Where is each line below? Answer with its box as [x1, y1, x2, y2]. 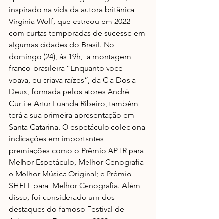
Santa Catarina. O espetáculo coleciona [9, 122, 147, 131]
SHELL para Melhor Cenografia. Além [9, 181, 142, 190]
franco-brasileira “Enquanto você [9, 64, 125, 73]
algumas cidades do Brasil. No [9, 40, 116, 49]
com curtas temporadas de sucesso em [9, 28, 147, 38]
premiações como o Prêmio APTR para [9, 146, 146, 155]
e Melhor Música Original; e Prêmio [9, 169, 133, 178]
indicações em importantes [9, 134, 106, 143]
